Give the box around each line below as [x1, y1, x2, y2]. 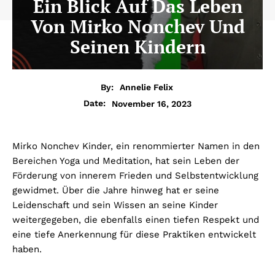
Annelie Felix [119, 82, 173, 93]
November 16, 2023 [112, 98, 192, 109]
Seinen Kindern [69, 34, 206, 59]
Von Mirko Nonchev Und [30, 14, 245, 39]
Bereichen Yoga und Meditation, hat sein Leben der [12, 155, 239, 167]
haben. [12, 244, 42, 255]
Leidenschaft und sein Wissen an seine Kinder [12, 199, 218, 211]
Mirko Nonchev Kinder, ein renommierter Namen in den [12, 141, 260, 152]
